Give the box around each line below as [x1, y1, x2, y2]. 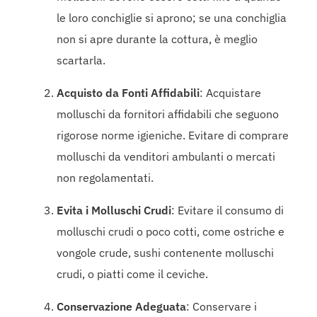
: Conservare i [186, 299, 257, 313]
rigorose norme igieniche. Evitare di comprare [57, 128, 289, 142]
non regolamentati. [57, 171, 154, 185]
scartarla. [57, 53, 105, 67]
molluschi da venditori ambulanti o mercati [57, 149, 275, 163]
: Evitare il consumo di [171, 203, 284, 217]
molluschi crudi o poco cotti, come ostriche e [57, 224, 284, 238]
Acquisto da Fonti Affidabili [57, 86, 200, 100]
